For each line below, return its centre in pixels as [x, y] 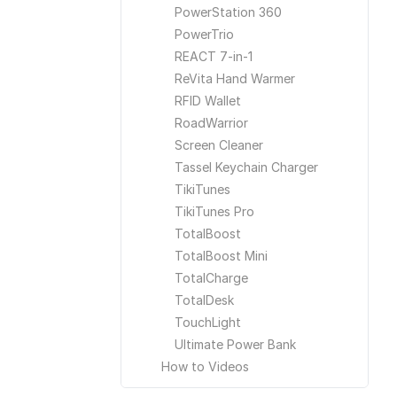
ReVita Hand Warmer [235, 78]
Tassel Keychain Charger [246, 167]
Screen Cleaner [219, 145]
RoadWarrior [211, 123]
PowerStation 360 [228, 12]
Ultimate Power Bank [235, 344]
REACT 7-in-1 [214, 56]
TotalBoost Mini [221, 256]
